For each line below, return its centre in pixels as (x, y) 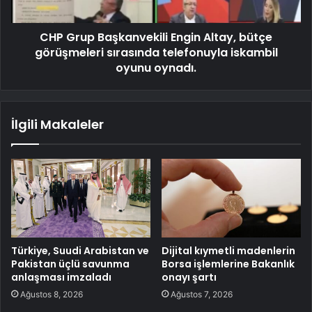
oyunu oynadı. (156, 68)
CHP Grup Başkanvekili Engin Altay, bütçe (156, 37)
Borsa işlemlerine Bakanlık (228, 264)
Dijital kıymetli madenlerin (228, 250)
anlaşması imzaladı (61, 277)
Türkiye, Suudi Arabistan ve (80, 250)
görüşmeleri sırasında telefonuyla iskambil (156, 52)
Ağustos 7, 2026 (202, 294)
